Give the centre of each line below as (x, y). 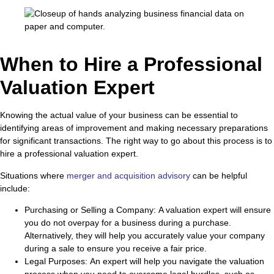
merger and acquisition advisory (128, 175)
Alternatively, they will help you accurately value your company (145, 236)
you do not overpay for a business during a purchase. (128, 223)
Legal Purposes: (57, 261)
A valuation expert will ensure (215, 210)
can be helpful (219, 175)
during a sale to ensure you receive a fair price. (116, 249)
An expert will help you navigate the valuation (177, 261)
